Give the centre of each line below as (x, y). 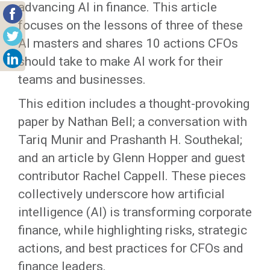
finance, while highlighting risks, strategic (133, 230)
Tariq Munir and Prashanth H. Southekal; (130, 140)
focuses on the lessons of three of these (130, 25)
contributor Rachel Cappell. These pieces (132, 176)
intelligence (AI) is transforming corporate (135, 212)
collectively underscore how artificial (121, 194)
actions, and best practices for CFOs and (131, 248)
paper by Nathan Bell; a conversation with (133, 122)
